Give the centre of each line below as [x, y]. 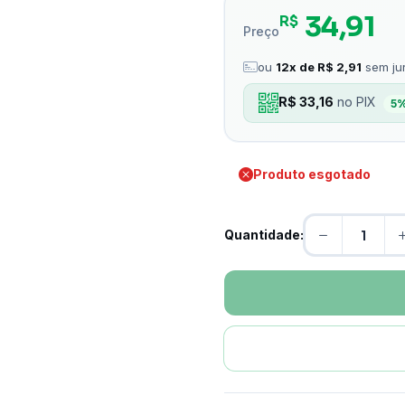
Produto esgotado [312, 174]
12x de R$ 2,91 [319, 67]
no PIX [357, 102]
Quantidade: [264, 235]
